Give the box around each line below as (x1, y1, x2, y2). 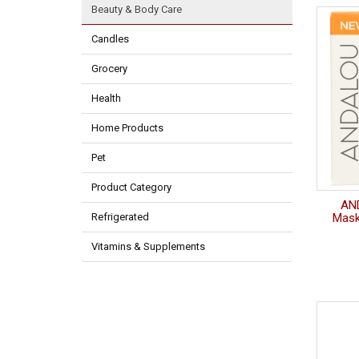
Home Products (91, 122, 163, 135)
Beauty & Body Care (91, 3, 182, 16)
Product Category (91, 181, 171, 194)
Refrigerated (91, 211, 149, 224)
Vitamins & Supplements (91, 240, 205, 253)
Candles (91, 33, 129, 46)
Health (91, 92, 121, 105)
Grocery (91, 63, 127, 75)
